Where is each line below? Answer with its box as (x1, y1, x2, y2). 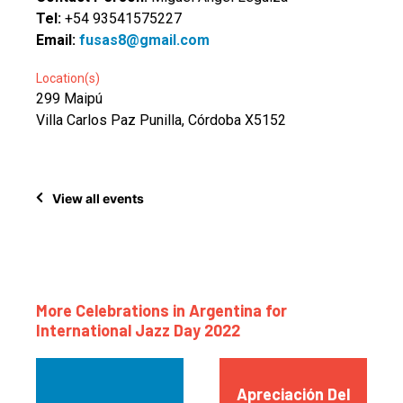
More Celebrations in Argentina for (36, 300, 287, 320)
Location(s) (36, 71, 100, 85)
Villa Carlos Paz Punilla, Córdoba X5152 (36, 112, 286, 129)
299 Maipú (36, 90, 103, 107)
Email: (36, 31, 79, 49)
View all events (52, 190, 144, 206)
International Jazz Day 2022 (36, 320, 240, 340)
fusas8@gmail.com (79, 31, 210, 49)
